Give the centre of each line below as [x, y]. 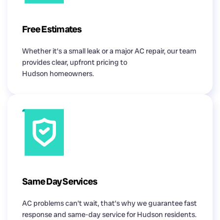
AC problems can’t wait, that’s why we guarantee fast [110, 204]
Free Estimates [52, 29]
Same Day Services [60, 182]
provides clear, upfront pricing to [75, 62]
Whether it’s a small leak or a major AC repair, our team [109, 51]
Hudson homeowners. [58, 73]
